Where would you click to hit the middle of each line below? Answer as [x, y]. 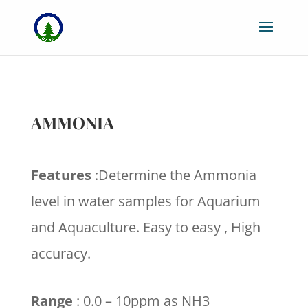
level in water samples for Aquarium [145, 201]
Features [61, 175]
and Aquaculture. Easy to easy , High [145, 227]
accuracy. [60, 253]
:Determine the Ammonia [174, 175]
